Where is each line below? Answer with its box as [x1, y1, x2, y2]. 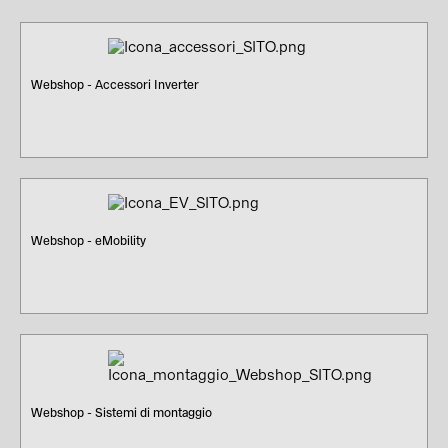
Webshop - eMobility [31, 232, 146, 249]
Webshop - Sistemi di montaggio [31, 404, 212, 421]
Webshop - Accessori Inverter [31, 76, 199, 93]
